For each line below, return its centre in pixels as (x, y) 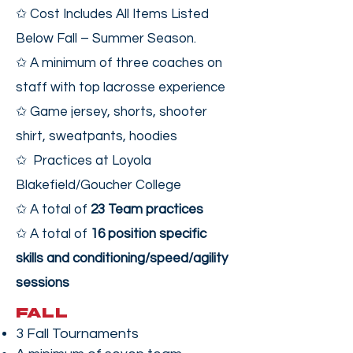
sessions (43, 283)
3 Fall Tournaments (77, 334)
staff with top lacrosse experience (121, 87)
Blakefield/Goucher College (98, 185)
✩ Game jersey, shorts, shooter (111, 112)
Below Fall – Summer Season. (106, 39)
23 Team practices (147, 210)
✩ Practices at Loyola (84, 161)
